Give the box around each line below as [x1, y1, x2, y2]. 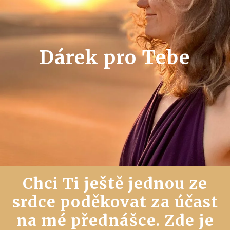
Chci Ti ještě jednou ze [23, 174, 207, 193]
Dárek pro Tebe [39, 46, 190, 69]
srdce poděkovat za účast [12, 192, 218, 212]
